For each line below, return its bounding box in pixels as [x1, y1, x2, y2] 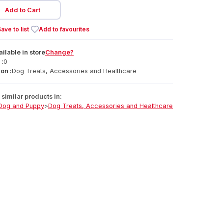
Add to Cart [5, 6, 40, 14]
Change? [45, 49, 74, 56]
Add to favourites [39, 26, 89, 33]
